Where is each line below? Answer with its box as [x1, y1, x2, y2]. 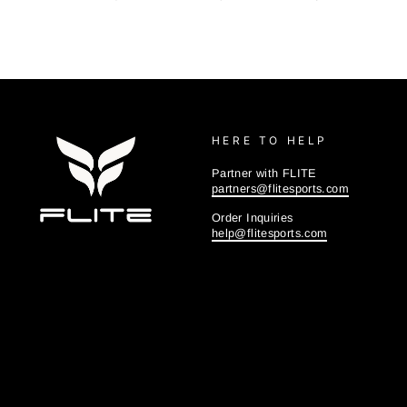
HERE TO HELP [211, 133, 329, 147]
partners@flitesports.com [211, 181, 349, 195]
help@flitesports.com [211, 225, 328, 240]
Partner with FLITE [211, 165, 317, 180]
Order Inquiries [211, 210, 293, 224]
